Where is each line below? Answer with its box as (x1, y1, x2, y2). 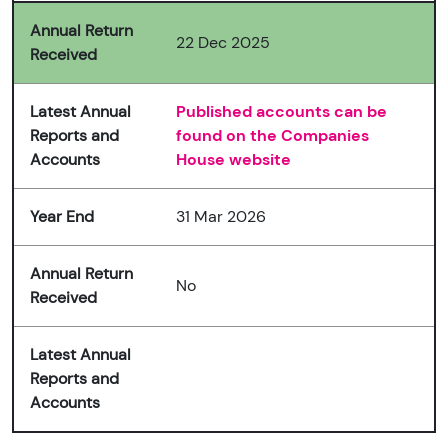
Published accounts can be (176, 101, 387, 123)
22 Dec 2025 (176, 32, 270, 54)
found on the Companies (176, 125, 369, 147)
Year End (30, 206, 94, 228)
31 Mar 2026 (176, 206, 266, 228)
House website (176, 149, 291, 171)
